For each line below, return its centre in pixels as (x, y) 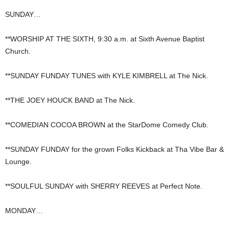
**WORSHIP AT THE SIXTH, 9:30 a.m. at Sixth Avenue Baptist (105, 39)
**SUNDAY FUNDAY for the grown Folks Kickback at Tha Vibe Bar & (114, 150)
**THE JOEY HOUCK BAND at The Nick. (70, 100)
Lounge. (18, 162)
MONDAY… (24, 211)
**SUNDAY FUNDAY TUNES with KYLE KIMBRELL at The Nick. (107, 76)
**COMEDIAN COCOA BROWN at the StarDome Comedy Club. (107, 125)
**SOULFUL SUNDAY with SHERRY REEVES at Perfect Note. (104, 186)
